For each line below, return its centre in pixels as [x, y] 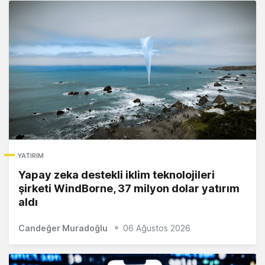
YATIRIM [31, 156]
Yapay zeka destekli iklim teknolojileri [117, 175]
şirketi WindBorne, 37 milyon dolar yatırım [129, 189]
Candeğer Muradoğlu [63, 228]
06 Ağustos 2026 [157, 228]
